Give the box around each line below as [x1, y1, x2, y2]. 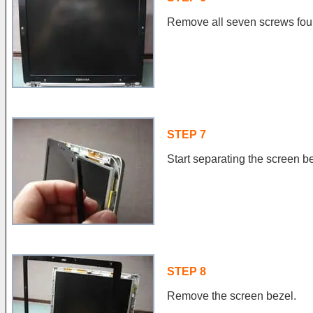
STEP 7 [167, 129, 206, 140]
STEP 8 [167, 265, 206, 277]
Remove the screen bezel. [167, 290, 296, 302]
